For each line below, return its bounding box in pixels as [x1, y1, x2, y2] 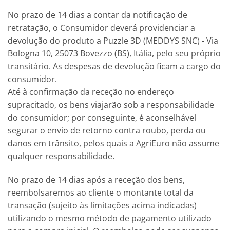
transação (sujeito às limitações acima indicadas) [8, 199, 197, 211]
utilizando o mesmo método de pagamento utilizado [8, 212, 212, 224]
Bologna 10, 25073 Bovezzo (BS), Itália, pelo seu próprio [8, 48, 221, 60]
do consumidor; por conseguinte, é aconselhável [8, 112, 196, 124]
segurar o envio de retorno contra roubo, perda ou [8, 125, 206, 137]
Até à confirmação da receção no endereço [8, 86, 174, 98]
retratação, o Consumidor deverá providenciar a [8, 22, 195, 34]
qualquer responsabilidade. [8, 150, 114, 162]
